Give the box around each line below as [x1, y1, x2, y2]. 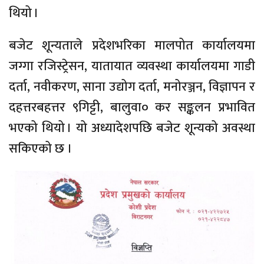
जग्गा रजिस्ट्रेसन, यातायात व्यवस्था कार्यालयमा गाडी [9, 55, 255, 77]
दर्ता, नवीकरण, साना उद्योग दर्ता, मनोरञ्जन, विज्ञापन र [9, 75, 255, 98]
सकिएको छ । [9, 137, 72, 160]
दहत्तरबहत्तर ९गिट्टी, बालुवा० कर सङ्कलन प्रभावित [9, 96, 255, 118]
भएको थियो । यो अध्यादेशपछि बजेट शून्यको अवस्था [9, 117, 255, 139]
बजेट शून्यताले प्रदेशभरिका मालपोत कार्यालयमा [9, 34, 255, 57]
